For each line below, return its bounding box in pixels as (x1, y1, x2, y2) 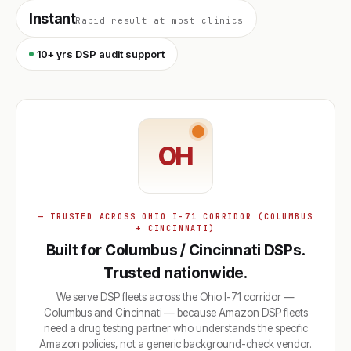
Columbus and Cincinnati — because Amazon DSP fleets (43, 306, 308, 319)
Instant (29, 10, 76, 27)
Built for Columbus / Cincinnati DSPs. (45, 241, 306, 259)
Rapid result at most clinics (75, 15, 244, 26)
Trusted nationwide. (103, 264, 248, 282)
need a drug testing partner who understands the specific (43, 322, 308, 335)
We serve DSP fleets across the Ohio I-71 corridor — (56, 291, 295, 303)
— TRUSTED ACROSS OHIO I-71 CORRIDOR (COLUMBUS (38, 212, 313, 222)
